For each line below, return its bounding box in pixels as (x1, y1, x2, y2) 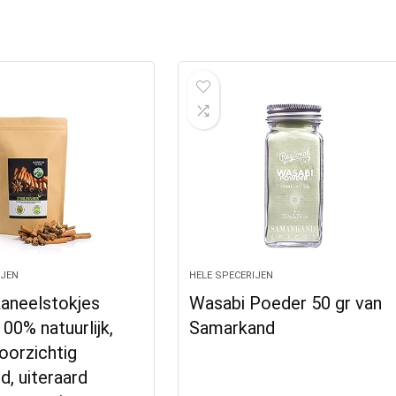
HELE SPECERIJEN (189, 270, 274, 281)
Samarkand (189, 317, 276, 339)
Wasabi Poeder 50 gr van (189, 293, 383, 314)
